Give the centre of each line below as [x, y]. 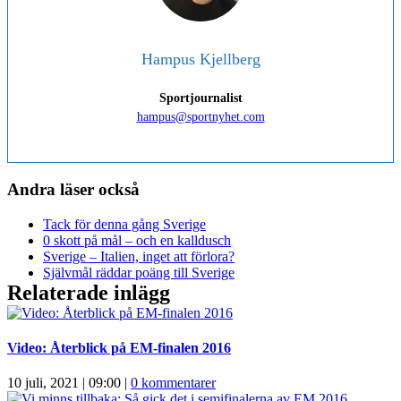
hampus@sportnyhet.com [200, 117]
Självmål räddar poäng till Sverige [139, 272]
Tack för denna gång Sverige [124, 224]
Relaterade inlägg [89, 292]
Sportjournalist [200, 98]
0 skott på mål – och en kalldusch [137, 240]
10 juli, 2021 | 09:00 [64, 383]
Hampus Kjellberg [200, 60]
